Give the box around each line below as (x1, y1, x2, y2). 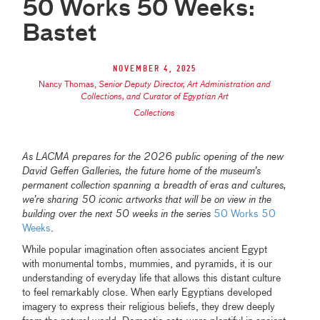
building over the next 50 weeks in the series (22, 209, 211, 219)
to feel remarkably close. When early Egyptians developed (22, 287, 273, 298)
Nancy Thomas (38, 80, 94, 89)
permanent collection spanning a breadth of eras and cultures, (22, 180, 287, 191)
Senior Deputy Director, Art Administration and (98, 80, 271, 89)
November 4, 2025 (112, 63, 196, 74)
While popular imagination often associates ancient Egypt (22, 244, 268, 255)
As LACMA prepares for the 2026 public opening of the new (22, 151, 284, 162)
